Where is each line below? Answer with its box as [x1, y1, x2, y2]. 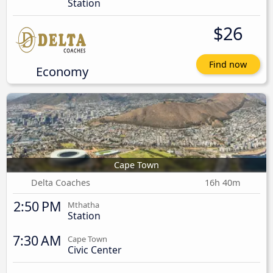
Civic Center [68, 243, 122, 257]
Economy [35, 63, 88, 80]
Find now [209, 58, 247, 71]
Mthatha [68, 199, 99, 210]
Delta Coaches [31, 176, 91, 188]
